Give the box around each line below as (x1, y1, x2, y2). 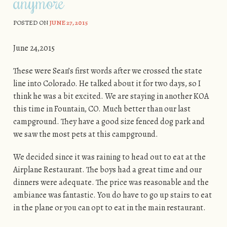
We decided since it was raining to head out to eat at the (13, 151, 206, 163)
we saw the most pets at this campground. (13, 128, 160, 140)
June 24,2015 (13, 42, 55, 54)
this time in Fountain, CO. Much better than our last (13, 103, 191, 115)
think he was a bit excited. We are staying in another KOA (13, 90, 209, 102)
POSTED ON (13, 18, 50, 27)
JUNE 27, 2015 (49, 18, 88, 27)
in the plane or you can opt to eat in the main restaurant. (13, 202, 207, 213)
